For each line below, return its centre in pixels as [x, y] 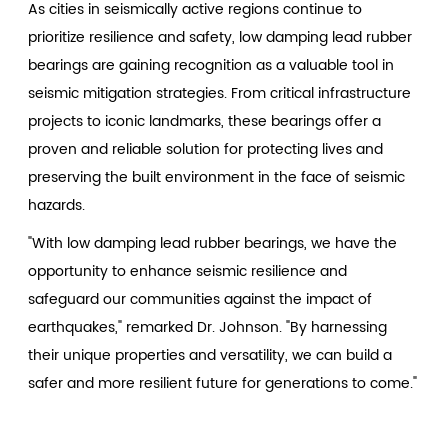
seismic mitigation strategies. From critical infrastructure [220, 93]
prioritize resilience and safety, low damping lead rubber [220, 37]
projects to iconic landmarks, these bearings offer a [205, 121]
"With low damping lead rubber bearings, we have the [213, 243]
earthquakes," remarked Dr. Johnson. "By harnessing [208, 327]
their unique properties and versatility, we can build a [210, 355]
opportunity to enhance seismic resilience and [188, 271]
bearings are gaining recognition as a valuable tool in [211, 65]
